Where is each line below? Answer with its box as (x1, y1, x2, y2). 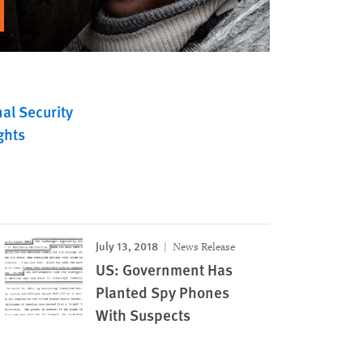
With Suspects (96, 303, 191, 326)
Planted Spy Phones (96, 280, 230, 303)
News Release (170, 239, 236, 254)
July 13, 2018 (96, 237, 159, 254)
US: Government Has (96, 258, 233, 280)
